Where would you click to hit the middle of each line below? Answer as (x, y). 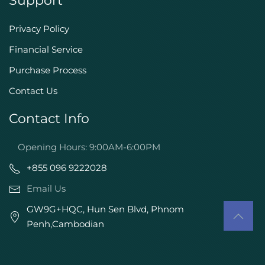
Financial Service (46, 49)
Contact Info (49, 118)
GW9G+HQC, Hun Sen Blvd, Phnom (105, 209)
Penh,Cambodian (65, 224)
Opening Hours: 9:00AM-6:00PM (89, 147)
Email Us (46, 188)
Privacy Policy (39, 28)
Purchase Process (48, 70)
